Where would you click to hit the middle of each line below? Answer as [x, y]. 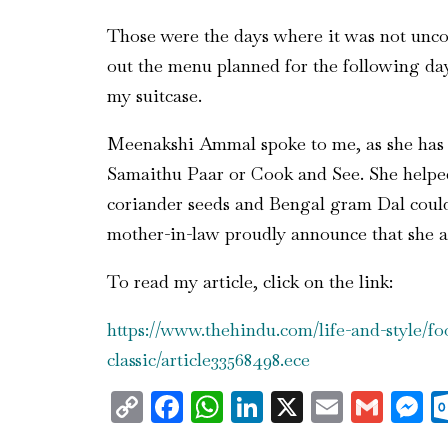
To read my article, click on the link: [250, 281]
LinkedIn [328, 406]
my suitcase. [154, 95]
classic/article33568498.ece [208, 359]
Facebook [249, 406]
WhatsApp [298, 406]
